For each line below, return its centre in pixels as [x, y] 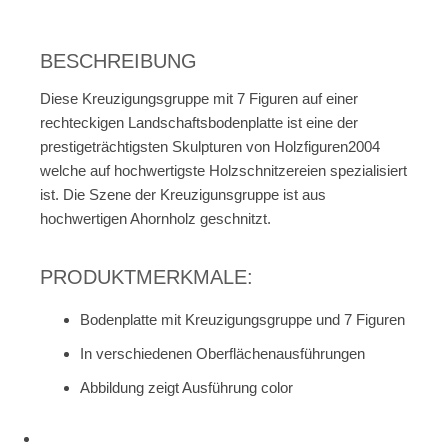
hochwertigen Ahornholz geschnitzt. [155, 218]
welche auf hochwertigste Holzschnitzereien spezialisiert [223, 170]
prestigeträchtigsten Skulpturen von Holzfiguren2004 [210, 146]
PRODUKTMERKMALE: [146, 276]
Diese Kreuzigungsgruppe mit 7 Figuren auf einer [199, 98]
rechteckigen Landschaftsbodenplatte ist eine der [199, 122]
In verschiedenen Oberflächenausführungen [222, 353]
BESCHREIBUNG [118, 60]
